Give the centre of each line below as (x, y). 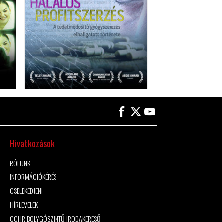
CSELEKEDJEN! (27, 191)
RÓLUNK (20, 163)
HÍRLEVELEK (24, 205)
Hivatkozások (32, 143)
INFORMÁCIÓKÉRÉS (33, 177)
